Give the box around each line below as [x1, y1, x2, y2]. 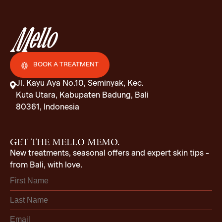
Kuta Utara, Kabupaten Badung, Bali [16, 92, 149, 100]
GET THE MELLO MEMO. [10, 138, 120, 148]
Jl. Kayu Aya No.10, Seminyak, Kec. [16, 80, 144, 88]
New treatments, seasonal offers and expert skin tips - [10, 150, 209, 158]
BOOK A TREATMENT [33, 61, 99, 68]
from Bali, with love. [10, 162, 82, 169]
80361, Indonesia [16, 104, 79, 111]
